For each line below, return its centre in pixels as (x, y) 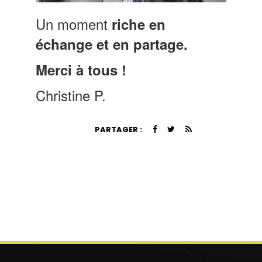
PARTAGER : (119, 130)
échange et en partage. (112, 44)
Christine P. (71, 95)
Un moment (74, 23)
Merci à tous (77, 69)
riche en (139, 24)
